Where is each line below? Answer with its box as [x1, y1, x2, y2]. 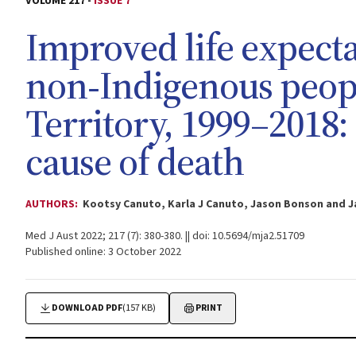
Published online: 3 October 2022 [25, 244, 181, 260]
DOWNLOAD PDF [52, 301, 122, 315]
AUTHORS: [25, 196, 80, 212]
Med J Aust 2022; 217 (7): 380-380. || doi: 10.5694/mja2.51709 [25, 228, 304, 244]
